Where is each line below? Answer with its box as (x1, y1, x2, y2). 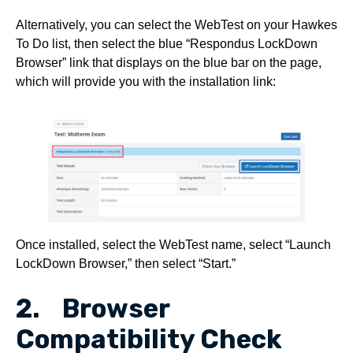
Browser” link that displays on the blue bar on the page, (16, 55, 321, 70)
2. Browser (16, 293, 169, 325)
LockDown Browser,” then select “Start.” (16, 255, 236, 270)
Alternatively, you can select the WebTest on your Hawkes (16, 17, 337, 32)
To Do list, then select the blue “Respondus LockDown (16, 36, 318, 51)
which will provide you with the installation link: (16, 74, 276, 89)
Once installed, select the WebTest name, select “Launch (16, 236, 331, 251)
